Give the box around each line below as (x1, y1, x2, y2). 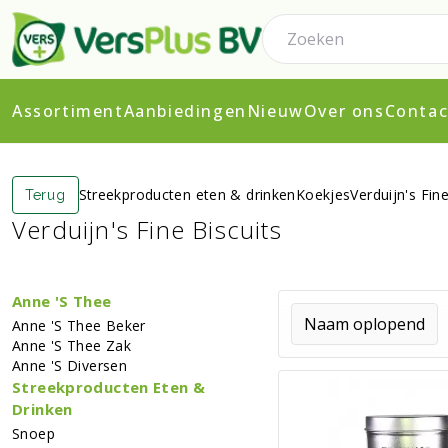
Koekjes (295, 184, 351, 204)
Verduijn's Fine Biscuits (12, 212, 282, 246)
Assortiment (12, 99, 124, 122)
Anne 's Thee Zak (12, 335, 131, 355)
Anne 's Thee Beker (12, 315, 146, 335)
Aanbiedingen (123, 99, 247, 122)
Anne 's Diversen (12, 355, 127, 375)
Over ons (303, 99, 385, 122)
